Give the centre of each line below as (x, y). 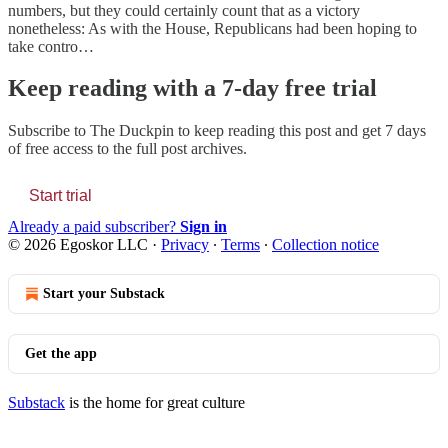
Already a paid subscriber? (94, 227)
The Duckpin (132, 131)
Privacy (185, 245)
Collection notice (325, 245)
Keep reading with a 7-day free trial (192, 88)
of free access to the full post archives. (127, 149)
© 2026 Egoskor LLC (78, 245)
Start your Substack (104, 294)
